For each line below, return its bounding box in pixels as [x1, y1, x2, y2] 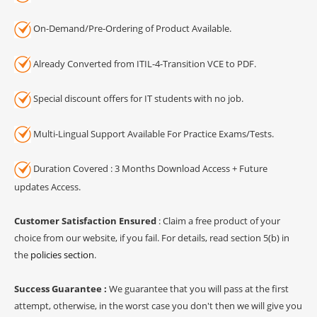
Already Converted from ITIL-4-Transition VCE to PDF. [31, 57, 256, 70]
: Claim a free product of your [156, 214, 280, 227]
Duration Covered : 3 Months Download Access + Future [31, 162, 267, 175]
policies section [30, 248, 94, 261]
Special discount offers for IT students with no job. [31, 92, 243, 105]
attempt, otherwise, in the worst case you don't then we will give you [14, 299, 302, 312]
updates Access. [14, 180, 81, 193]
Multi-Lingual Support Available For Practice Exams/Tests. [31, 127, 274, 140]
